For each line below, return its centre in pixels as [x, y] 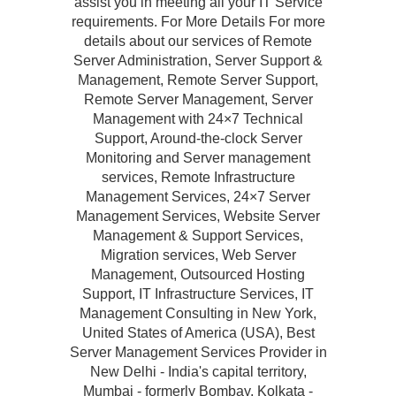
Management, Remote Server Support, [198, 80]
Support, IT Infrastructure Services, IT [198, 294]
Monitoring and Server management [198, 158]
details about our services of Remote [198, 41]
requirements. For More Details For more [198, 22]
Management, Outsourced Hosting [198, 274]
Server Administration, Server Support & [198, 61]
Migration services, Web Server [198, 255]
